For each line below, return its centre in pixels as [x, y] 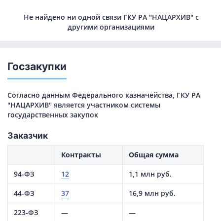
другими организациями [111, 27]
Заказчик [28, 136]
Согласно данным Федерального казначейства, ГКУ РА [104, 95]
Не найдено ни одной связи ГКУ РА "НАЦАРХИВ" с [111, 17]
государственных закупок [53, 115]
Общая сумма [154, 155]
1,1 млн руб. [150, 174]
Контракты [81, 155]
